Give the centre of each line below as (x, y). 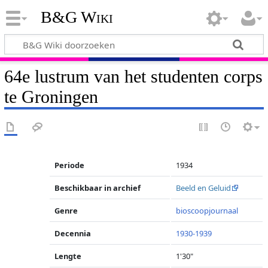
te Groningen (51, 97)
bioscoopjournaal (207, 211)
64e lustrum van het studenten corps (133, 76)
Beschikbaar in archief (98, 188)
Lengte (68, 256)
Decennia (73, 233)
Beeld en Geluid (204, 188)
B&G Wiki (77, 17)
